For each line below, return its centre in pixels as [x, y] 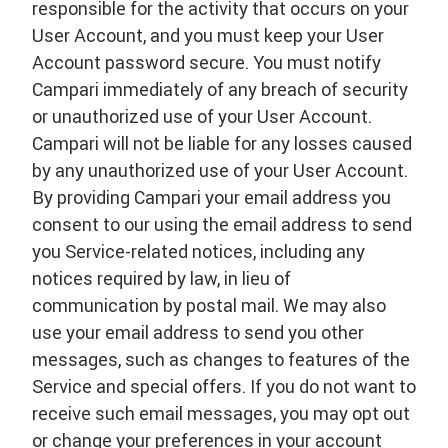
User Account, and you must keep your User [208, 35]
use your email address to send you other [198, 332]
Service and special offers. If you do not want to [224, 386]
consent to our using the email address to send [222, 224]
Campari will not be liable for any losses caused [222, 143]
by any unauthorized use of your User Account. [220, 170]
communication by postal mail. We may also [209, 305]
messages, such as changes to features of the [221, 359]
